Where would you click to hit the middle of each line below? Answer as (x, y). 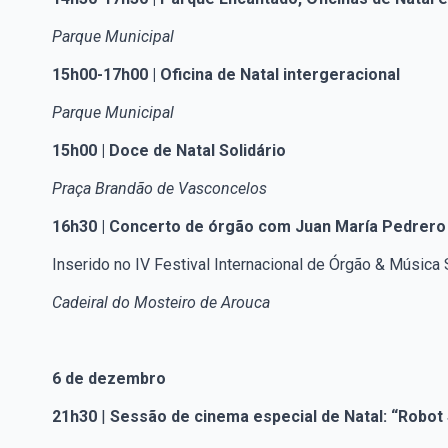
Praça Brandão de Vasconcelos (159, 189)
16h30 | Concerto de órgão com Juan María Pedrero (249, 227)
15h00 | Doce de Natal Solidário (169, 151)
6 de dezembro (109, 379)
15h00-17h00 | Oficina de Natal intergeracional (226, 75)
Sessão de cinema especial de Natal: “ (254, 417)
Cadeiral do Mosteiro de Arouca (161, 303)
